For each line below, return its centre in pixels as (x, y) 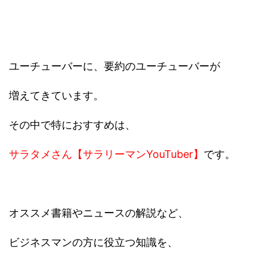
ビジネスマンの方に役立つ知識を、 (93, 242)
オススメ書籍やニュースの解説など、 (99, 213)
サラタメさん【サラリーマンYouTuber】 (106, 154)
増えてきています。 (56, 95)
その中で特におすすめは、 (72, 124)
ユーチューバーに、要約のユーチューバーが (114, 66)
